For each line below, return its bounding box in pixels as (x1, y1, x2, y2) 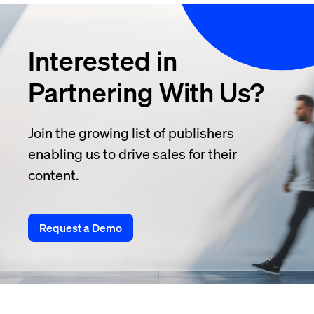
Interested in (28, 43, 177, 78)
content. (28, 165, 78, 184)
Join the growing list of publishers (28, 123, 234, 142)
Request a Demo (39, 220, 122, 235)
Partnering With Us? (28, 75, 264, 110)
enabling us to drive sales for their (28, 144, 237, 163)
